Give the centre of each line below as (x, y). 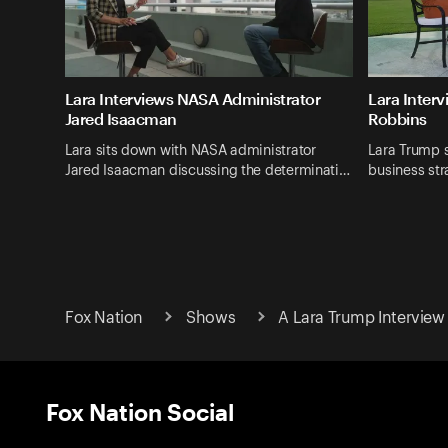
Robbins (397, 119)
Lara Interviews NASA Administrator (192, 99)
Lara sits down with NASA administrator (190, 150)
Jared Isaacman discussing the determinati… (207, 170)
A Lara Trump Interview (361, 317)
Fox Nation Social (140, 411)
